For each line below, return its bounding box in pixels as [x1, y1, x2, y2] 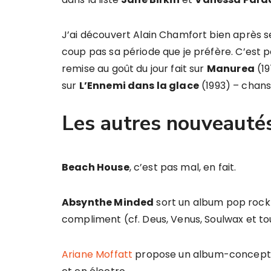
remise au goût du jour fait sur [62, 62, 207, 76]
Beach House [62, 160, 129, 174]
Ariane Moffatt [62, 247, 133, 261]
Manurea [206, 62, 255, 76]
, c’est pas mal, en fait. [129, 160, 237, 174]
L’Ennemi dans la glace [79, 79, 199, 93]
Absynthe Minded [62, 195, 154, 209]
